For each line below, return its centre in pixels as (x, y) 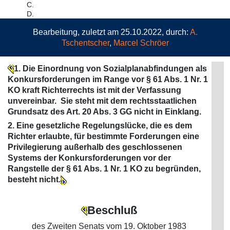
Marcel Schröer (141, 43)
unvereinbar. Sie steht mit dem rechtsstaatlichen (102, 101)
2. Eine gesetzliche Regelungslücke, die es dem (100, 126)
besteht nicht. (34, 179)
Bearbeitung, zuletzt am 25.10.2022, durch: (111, 32)
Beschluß (112, 210)
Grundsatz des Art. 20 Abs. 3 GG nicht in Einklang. (104, 112)
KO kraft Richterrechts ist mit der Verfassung (94, 90)
